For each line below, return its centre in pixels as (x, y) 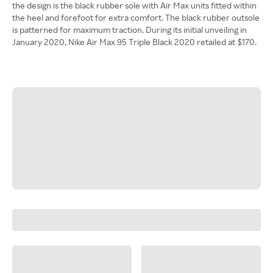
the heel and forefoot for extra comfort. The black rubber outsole (136, 17)
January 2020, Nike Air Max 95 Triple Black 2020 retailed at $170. (134, 42)
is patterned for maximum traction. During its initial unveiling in (129, 30)
